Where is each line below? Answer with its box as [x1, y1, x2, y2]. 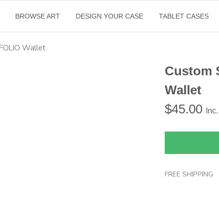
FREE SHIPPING [165, 170, 214, 179]
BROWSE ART [15, 12, 60, 20]
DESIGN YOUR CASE [75, 12, 143, 20]
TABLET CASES [158, 12, 209, 20]
